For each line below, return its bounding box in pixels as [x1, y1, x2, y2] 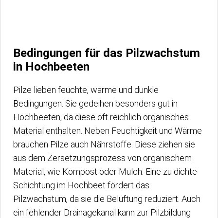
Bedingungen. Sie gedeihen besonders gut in [13, 98, 178, 109]
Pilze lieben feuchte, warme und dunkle [13, 84, 159, 95]
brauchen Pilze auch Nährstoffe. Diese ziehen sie [13, 139, 195, 149]
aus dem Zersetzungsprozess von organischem [13, 152, 192, 163]
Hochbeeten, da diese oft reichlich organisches [13, 111, 189, 122]
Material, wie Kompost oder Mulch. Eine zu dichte [13, 166, 197, 177]
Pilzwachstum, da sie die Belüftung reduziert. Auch [13, 193, 200, 204]
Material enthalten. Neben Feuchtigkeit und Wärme [13, 125, 202, 136]
